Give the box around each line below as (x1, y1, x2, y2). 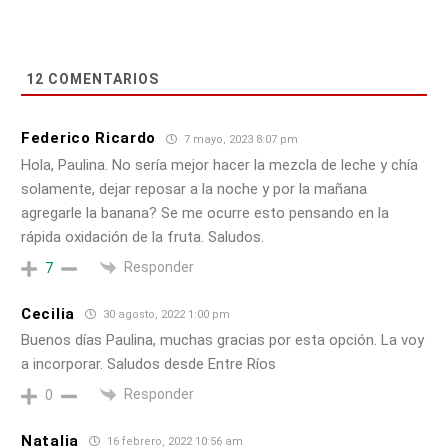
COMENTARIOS (44, 70, 159, 87)
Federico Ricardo (21, 129, 157, 148)
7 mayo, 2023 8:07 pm (181, 132, 299, 146)
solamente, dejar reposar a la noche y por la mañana (21, 179, 367, 198)
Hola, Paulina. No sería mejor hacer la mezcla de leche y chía (21, 155, 418, 174)
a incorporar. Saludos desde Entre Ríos (21, 355, 276, 374)
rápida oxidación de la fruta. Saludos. (21, 227, 264, 246)
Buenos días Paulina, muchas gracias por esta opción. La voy (21, 331, 424, 350)
